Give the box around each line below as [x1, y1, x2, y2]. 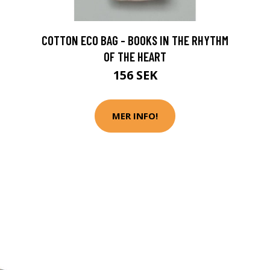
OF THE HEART [104, 48, 166, 64]
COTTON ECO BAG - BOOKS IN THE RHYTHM [42, 32, 228, 48]
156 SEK [113, 66, 157, 83]
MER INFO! [112, 110, 158, 122]
